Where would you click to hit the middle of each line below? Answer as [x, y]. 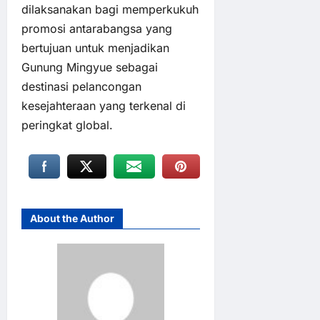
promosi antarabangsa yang [97, 29]
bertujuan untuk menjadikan [95, 48]
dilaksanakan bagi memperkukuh [110, 10]
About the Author [72, 219]
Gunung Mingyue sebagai [90, 67]
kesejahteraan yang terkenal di [104, 106]
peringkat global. [67, 125]
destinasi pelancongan [81, 87]
